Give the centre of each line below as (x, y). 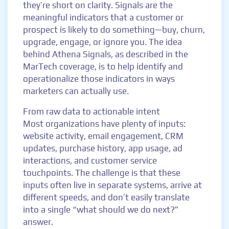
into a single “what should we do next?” (101, 210)
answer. (38, 222)
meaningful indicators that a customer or (103, 17)
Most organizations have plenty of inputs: (104, 124)
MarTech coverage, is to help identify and (103, 66)
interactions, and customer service (90, 161)
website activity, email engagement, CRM (103, 136)
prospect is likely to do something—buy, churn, (114, 30)
